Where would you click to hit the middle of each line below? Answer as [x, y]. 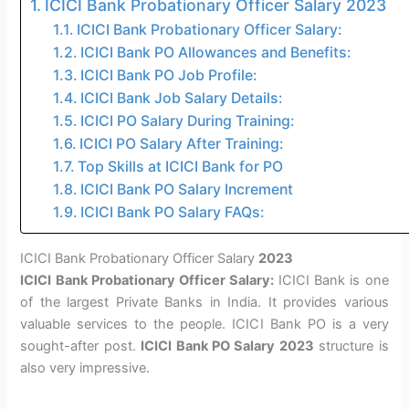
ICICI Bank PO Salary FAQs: [172, 213]
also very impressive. [85, 368]
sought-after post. [81, 346]
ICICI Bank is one [331, 281]
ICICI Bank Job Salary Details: [181, 99]
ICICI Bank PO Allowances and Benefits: [215, 53]
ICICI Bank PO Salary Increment [186, 190]
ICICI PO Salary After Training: [181, 144]
